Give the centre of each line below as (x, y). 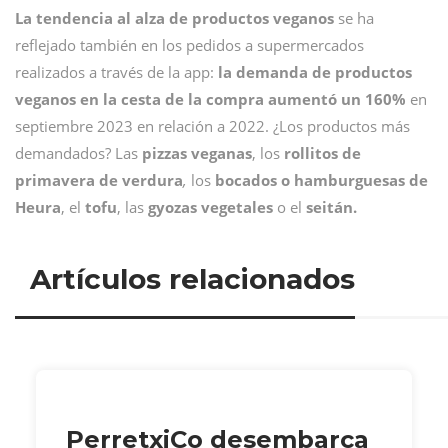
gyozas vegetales (210, 207)
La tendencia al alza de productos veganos (174, 18)
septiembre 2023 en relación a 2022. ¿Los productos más (212, 126)
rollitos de (322, 153)
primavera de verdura (99, 180)
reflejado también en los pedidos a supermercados (189, 45)
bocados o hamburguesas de (321, 180)
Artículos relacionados (192, 278)
